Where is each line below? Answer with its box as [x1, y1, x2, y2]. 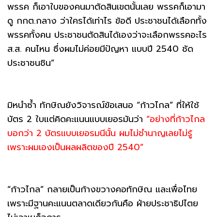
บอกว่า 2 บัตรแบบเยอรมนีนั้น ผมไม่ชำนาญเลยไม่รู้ [7, 126, 192, 140]
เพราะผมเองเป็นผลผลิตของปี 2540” [7, 140, 143, 154]
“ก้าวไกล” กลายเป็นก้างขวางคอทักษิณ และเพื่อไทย [7, 182, 197, 196]
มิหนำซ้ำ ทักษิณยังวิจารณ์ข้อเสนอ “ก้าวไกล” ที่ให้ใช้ [7, 98, 199, 112]
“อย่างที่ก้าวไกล [146, 112, 205, 126]
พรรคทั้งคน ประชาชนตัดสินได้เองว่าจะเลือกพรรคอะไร [7, 28, 207, 42]
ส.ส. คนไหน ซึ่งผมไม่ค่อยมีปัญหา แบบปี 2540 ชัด [7, 42, 193, 56]
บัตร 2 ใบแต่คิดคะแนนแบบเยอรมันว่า [7, 112, 146, 126]
